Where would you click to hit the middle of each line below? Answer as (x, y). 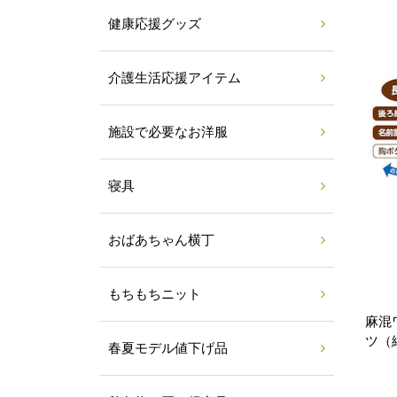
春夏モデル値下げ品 (168, 348)
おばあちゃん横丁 (161, 240)
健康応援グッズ (155, 24)
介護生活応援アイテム (175, 78)
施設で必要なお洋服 (168, 132)
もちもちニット (155, 294)
